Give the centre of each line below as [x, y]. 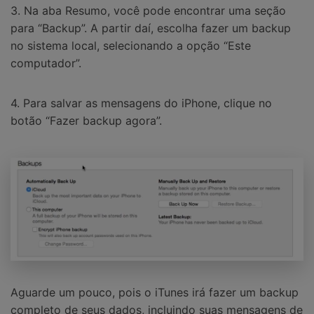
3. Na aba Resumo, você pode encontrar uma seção [148, 10]
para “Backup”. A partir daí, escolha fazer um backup [151, 28]
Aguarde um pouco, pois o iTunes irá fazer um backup [155, 292]
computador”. [46, 63]
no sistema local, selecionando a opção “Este [131, 45]
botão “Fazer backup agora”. [86, 121]
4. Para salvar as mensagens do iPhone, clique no [141, 103]
